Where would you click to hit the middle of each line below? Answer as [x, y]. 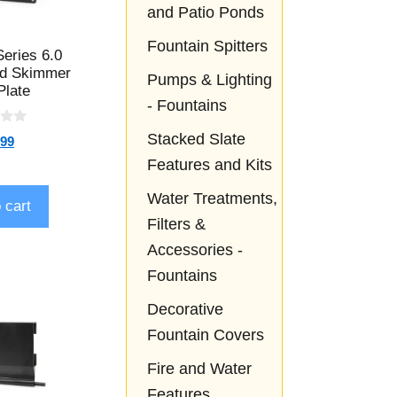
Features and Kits [209, 165]
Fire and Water [199, 369]
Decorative [185, 310]
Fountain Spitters [207, 47]
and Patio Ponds [205, 13]
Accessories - [195, 250]
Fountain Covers [205, 335]
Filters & [176, 225]
